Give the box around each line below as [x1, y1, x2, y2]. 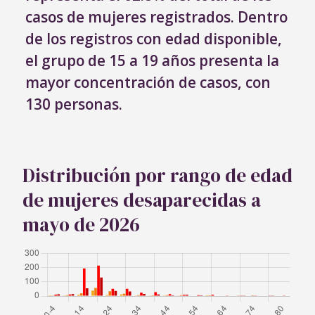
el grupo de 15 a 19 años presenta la [25, 50, 279, 70]
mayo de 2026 [22, 211, 140, 238]
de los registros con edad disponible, [25, 28, 282, 49]
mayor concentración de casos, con [25, 72, 271, 92]
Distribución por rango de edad [22, 162, 292, 188]
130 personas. [25, 94, 122, 114]
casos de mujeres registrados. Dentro [25, 6, 288, 27]
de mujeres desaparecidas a [22, 186, 261, 213]
